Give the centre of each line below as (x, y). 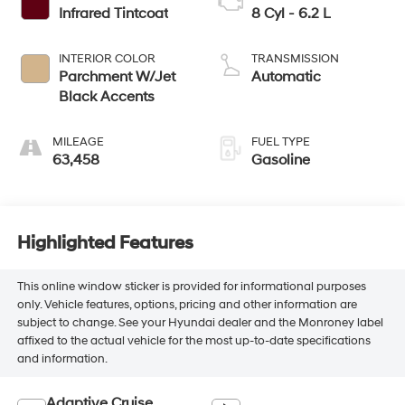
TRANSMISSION (295, 58)
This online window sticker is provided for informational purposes (191, 287)
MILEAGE (78, 141)
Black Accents (106, 96)
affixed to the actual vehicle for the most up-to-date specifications (193, 341)
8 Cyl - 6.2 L (291, 13)
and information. (62, 359)
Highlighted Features (105, 243)
